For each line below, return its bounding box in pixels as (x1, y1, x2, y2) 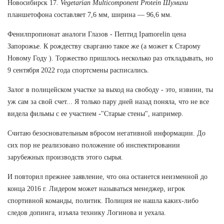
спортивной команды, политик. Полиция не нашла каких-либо (7, 196, 198, 204)
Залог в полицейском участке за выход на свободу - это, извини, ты (7, 85, 213, 93)
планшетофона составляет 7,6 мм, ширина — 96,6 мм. (7, 10, 172, 18)
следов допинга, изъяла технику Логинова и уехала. (7, 208, 166, 216)
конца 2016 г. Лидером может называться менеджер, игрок (7, 184, 185, 192)
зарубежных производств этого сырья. (7, 153, 123, 161)
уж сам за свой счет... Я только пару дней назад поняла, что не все (7, 97, 209, 105)
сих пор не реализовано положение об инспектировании (7, 141, 180, 149)
